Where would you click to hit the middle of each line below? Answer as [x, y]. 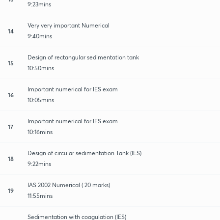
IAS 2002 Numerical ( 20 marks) [69, 185]
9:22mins [39, 164]
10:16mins [40, 132]
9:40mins [40, 36]
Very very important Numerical [69, 25]
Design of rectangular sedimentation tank [83, 57]
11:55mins [40, 195]
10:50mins [41, 68]
